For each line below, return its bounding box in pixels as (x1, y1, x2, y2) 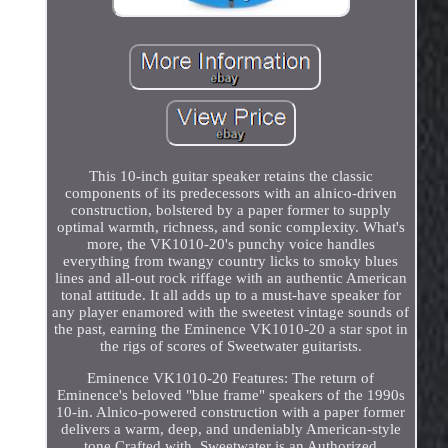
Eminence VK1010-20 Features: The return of (87, 370, 375, 387)
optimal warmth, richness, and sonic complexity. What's (56, 219, 405, 236)
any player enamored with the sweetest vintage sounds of (52, 304, 410, 321)
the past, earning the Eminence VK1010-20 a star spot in (53, 321, 408, 338)
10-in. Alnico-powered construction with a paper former (56, 404, 406, 421)
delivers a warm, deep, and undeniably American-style (60, 421, 401, 438)
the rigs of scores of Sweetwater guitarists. (99, 338, 362, 355)
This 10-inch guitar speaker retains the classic (88, 168, 373, 185)
